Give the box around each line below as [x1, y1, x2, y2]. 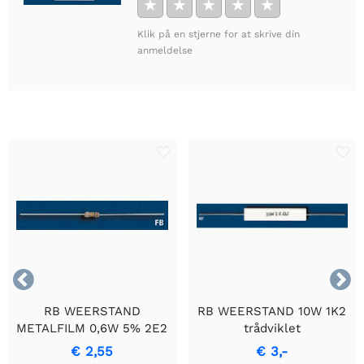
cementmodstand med [205, 337, 339, 353]
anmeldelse [137, 44, 193, 56]
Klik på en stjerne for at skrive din [137, 28, 300, 40]
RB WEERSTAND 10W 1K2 [197, 303, 347, 318]
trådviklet [243, 320, 301, 336]
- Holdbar [63, 337, 121, 353]
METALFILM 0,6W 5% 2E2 [16, 320, 168, 336]
